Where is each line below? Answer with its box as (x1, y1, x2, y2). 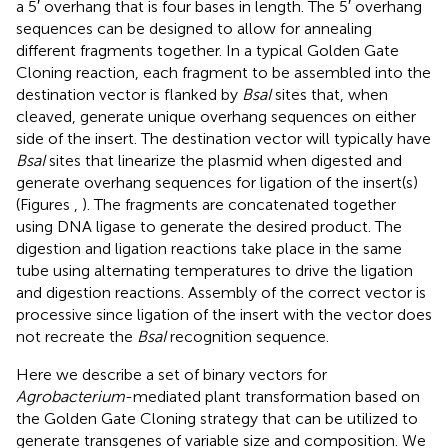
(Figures (16, 194, 74, 214)
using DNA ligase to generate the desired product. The (16, 216, 402, 236)
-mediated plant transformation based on (125, 386, 420, 406)
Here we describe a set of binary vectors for (16, 364, 327, 384)
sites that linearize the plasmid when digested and (45, 150, 402, 170)
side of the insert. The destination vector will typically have (16, 128, 431, 148)
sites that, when (271, 84, 388, 104)
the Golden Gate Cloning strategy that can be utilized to (16, 408, 418, 428)
